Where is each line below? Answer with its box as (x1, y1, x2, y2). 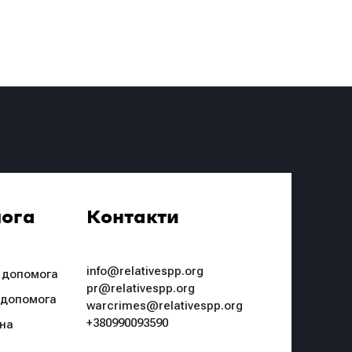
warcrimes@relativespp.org (86, 299, 243, 313)
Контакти (86, 210, 179, 227)
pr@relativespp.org (86, 281, 195, 296)
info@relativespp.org (86, 264, 203, 279)
